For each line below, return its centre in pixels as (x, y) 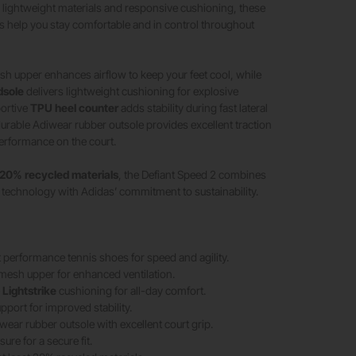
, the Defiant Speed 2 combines (193, 174)
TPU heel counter (75, 107)
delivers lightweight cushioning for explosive (132, 91)
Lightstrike (30, 290)
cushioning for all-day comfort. (132, 290)
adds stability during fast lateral (193, 107)
